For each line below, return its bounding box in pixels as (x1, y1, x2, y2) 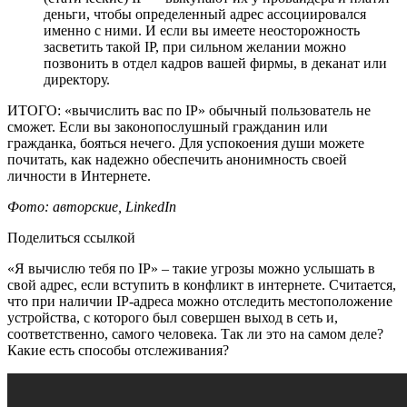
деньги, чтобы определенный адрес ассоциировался (44, 5, 366, 22)
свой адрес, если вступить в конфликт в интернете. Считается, (7, 276, 396, 293)
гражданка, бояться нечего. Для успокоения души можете (7, 134, 364, 151)
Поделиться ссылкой (7, 229, 135, 245)
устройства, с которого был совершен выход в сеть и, (7, 309, 338, 325)
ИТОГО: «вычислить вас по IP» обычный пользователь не (7, 102, 371, 118)
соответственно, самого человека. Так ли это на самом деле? (7, 325, 383, 342)
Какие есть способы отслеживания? (7, 342, 229, 358)
